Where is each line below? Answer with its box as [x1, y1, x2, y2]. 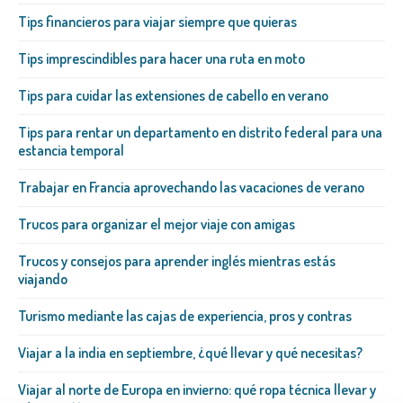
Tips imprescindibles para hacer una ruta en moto [18, 49, 305, 68]
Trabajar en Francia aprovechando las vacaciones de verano [18, 178, 364, 197]
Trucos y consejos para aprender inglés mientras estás [18, 252, 336, 271]
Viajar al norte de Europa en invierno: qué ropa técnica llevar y [18, 381, 376, 399]
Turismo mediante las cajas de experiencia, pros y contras [18, 307, 352, 326]
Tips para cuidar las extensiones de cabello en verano [18, 86, 328, 105]
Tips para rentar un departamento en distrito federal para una [18, 123, 382, 142]
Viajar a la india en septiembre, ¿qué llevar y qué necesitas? [18, 344, 363, 363]
